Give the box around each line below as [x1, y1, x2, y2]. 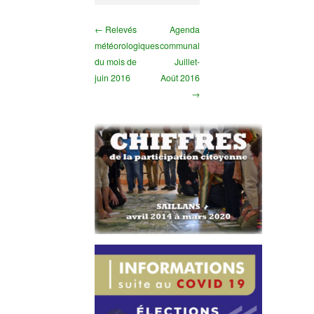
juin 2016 [94, 71, 130, 84]
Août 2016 [160, 71, 200, 84]
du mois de [94, 55, 137, 68]
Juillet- [174, 55, 200, 68]
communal [159, 39, 200, 52]
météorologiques [94, 39, 159, 52]
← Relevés [94, 22, 137, 36]
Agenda [169, 22, 200, 36]
